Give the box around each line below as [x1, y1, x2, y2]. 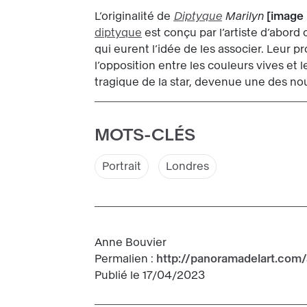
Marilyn [222, 10, 264, 23]
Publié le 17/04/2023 [95, 269, 205, 282]
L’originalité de [95, 10, 173, 23]
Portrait [102, 160, 141, 173]
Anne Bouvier [95, 236, 167, 249]
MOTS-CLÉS [95, 127, 195, 144]
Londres [166, 160, 209, 173]
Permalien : [95, 253, 156, 265]
